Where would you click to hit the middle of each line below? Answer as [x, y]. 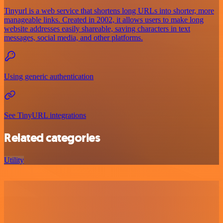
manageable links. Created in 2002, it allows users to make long [104, 20]
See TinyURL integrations [45, 115]
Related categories [52, 138]
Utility [14, 160]
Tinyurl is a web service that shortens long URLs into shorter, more [109, 11]
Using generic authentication [49, 77]
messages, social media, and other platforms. [73, 38]
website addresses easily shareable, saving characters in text [97, 29]
